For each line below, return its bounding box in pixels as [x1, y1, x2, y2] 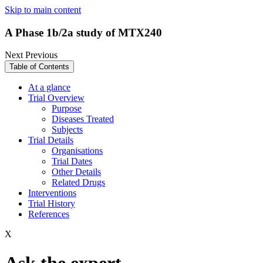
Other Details [52, 167, 101, 177]
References [28, 209, 69, 220]
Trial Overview [28, 93, 85, 103]
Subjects [52, 124, 83, 135]
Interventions [28, 188, 76, 198]
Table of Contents [9, 62, 69, 72]
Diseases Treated [52, 114, 114, 124]
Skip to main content [5, 5, 81, 15]
